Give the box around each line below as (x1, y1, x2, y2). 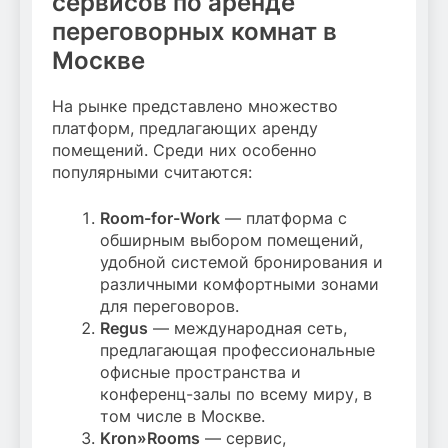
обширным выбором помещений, (100, 230, 363, 251)
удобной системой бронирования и (100, 252, 383, 273)
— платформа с (220, 208, 347, 229)
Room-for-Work (100, 208, 220, 229)
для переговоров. (100, 296, 239, 317)
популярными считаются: (52, 162, 252, 183)
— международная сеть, (148, 318, 347, 339)
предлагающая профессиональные (100, 340, 375, 361)
